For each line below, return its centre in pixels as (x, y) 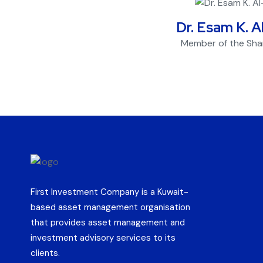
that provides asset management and (108, 222)
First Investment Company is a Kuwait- (109, 192)
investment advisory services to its (103, 237)
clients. (45, 253)
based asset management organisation (110, 207)
